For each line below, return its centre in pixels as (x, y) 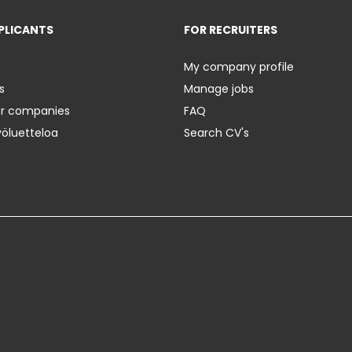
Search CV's (216, 133)
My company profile (239, 67)
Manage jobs (219, 89)
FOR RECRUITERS (231, 30)
